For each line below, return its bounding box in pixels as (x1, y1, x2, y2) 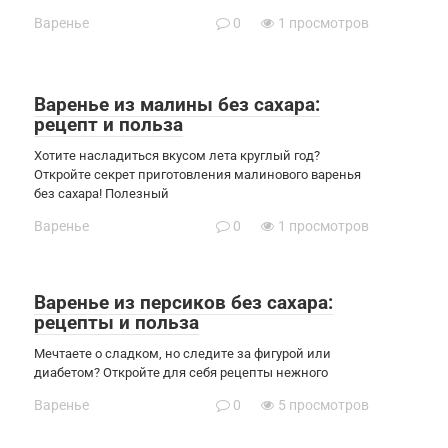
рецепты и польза (34, 311, 199, 335)
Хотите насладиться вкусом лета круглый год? (34, 148, 320, 164)
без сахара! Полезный (34, 186, 169, 202)
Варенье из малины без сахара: (34, 93, 320, 117)
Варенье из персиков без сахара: (34, 291, 333, 315)
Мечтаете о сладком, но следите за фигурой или (34, 346, 331, 362)
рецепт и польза (34, 113, 183, 137)
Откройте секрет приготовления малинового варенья (34, 167, 361, 183)
